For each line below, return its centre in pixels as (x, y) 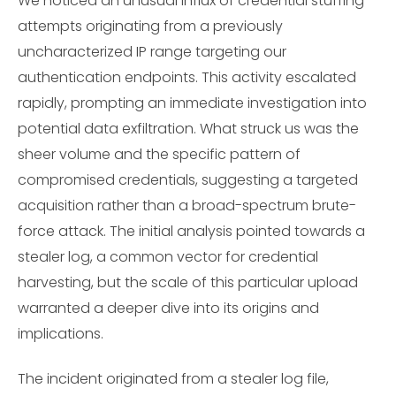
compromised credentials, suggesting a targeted (188, 180)
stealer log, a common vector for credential (168, 257)
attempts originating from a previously (150, 27)
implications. (61, 334)
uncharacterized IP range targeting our (152, 52)
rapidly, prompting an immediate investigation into (192, 103)
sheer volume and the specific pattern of (159, 155)
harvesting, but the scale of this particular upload (188, 283)
